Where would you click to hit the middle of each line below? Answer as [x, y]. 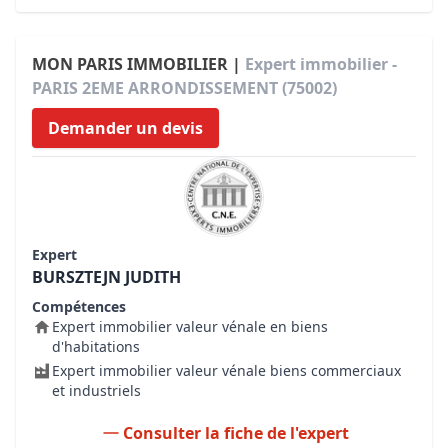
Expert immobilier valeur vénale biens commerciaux [226, 370]
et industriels [96, 390]
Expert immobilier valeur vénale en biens [190, 326]
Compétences [79, 306]
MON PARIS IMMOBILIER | [138, 64]
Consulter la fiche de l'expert [236, 433]
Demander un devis [125, 128]
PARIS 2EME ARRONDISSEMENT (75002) [184, 88]
